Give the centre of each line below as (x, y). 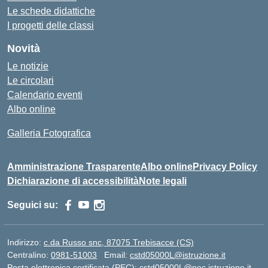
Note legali (163, 181)
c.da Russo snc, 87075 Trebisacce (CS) (119, 242)
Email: (117, 255)
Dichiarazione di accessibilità (73, 181)
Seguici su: (33, 205)
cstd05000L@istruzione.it (178, 255)
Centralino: (29, 255)
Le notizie (28, 66)
